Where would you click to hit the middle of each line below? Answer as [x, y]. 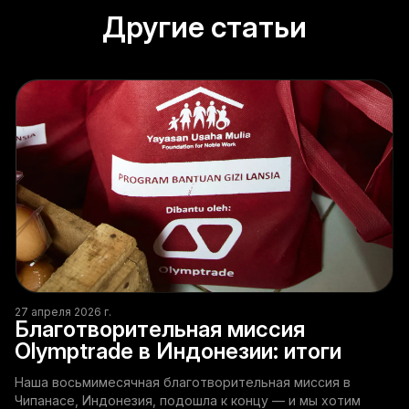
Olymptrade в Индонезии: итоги [178, 351]
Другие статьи [204, 27]
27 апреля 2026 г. [63, 311]
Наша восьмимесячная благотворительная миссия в [183, 382]
